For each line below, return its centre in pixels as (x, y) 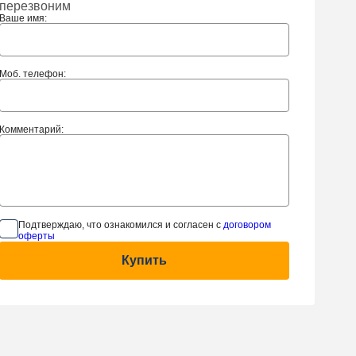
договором (247, 224)
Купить (144, 260)
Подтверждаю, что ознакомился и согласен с (120, 224)
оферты (36, 236)
